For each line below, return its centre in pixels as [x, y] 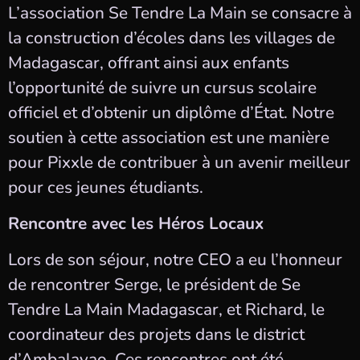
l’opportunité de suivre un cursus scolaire [162, 87]
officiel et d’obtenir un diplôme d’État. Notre [171, 112]
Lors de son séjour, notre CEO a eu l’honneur [175, 260]
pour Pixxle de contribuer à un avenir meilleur [179, 162]
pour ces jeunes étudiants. [106, 187]
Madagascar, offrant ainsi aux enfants [149, 62]
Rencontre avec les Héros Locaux [136, 224]
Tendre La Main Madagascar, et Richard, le [166, 310]
